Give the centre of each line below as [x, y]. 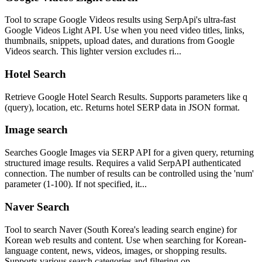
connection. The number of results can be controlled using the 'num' [129, 174]
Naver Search [37, 206]
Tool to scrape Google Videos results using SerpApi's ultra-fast [120, 20]
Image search [36, 130]
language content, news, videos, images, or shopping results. [116, 250]
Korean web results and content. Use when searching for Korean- [125, 240]
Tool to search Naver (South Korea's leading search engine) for [121, 229]
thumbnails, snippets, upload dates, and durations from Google [120, 41]
